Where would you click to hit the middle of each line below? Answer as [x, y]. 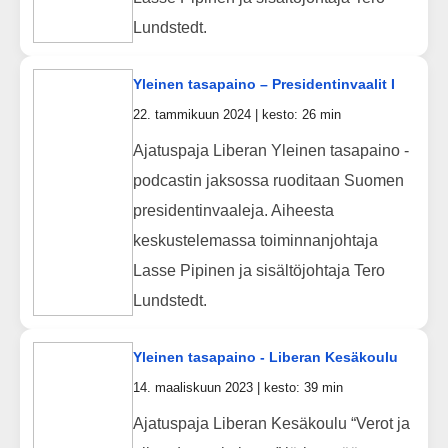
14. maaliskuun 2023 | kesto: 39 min [237, 387]
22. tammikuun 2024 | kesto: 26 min [236, 114]
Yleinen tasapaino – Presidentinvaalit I [263, 83]
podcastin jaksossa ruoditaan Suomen [268, 180]
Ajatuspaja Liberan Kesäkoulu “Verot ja [271, 423]
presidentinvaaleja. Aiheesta [233, 210]
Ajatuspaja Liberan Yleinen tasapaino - [270, 150]
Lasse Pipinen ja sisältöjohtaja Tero [258, 270]
